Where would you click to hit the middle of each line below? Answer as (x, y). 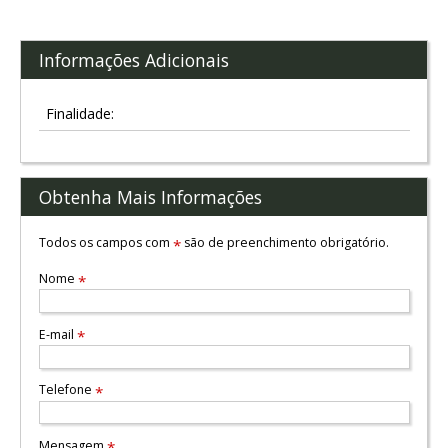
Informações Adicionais (133, 60)
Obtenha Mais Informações (150, 197)
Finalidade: (79, 113)
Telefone (66, 390)
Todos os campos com (105, 242)
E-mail (57, 334)
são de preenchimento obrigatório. (284, 242)
